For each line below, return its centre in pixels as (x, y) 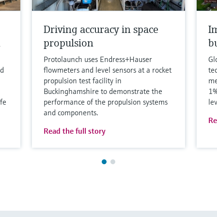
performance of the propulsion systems (106, 101)
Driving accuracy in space (101, 29)
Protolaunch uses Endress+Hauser (98, 59)
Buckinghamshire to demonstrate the (103, 91)
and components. (71, 112)
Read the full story (75, 131)
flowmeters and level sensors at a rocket (108, 70)
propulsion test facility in (83, 80)
